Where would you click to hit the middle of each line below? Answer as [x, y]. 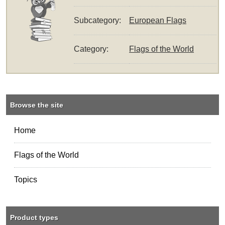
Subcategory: [98, 21]
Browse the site [37, 105]
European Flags [158, 21]
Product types [34, 217]
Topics [26, 180]
